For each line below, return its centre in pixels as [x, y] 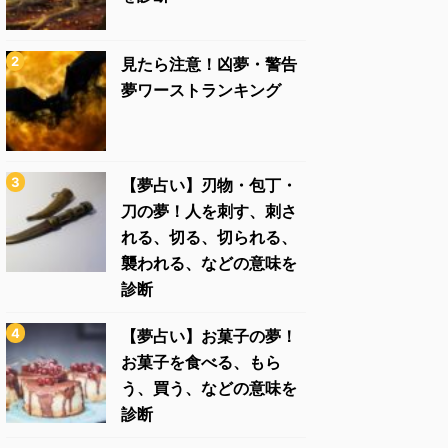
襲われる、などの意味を [209, 263]
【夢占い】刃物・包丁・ [209, 185]
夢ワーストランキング [201, 90]
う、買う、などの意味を [209, 388]
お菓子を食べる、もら [201, 362]
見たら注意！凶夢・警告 [209, 64]
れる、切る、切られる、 [209, 237]
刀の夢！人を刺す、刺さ [209, 211]
